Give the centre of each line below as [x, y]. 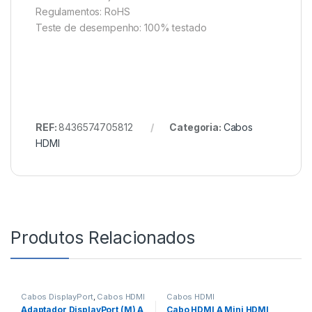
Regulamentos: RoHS [83, 11]
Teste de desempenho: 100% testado [121, 27]
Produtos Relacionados [103, 237]
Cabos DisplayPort [57, 296]
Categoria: [196, 127]
